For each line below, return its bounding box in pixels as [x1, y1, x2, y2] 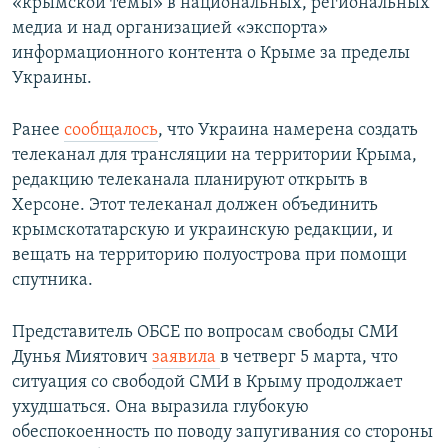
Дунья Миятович [12, 348, 152, 368]
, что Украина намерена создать [158, 121, 418, 141]
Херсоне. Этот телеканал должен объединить [12, 196, 378, 216]
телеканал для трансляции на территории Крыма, [12, 146, 417, 166]
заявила [152, 348, 220, 368]
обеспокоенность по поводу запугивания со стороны [12, 423, 433, 443]
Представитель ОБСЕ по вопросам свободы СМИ [12, 323, 398, 343]
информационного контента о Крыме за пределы [12, 44, 410, 64]
